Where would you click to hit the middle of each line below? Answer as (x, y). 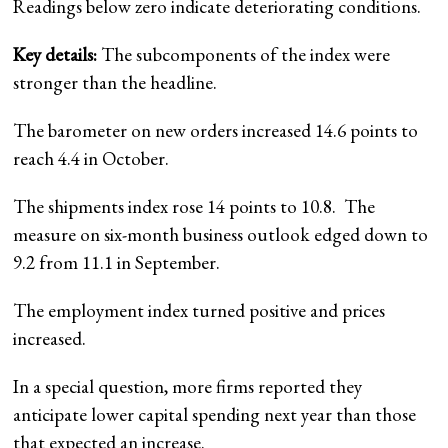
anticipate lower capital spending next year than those (215, 414)
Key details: (55, 54)
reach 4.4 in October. (91, 158)
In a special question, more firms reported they (188, 386)
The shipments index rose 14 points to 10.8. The (194, 206)
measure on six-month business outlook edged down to (221, 234)
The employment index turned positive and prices (199, 310)
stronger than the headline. (115, 82)
